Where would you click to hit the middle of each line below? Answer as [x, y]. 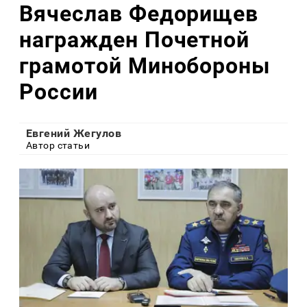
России [59, 91]
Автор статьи [58, 146]
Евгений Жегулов [74, 134]
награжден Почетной [135, 39]
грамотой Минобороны [145, 65]
